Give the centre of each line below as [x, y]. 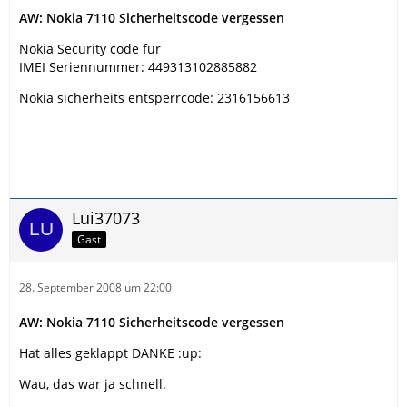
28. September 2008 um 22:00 [95, 288]
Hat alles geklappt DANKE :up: [110, 353]
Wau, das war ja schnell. [93, 384]
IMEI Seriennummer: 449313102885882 [138, 67]
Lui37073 [106, 218]
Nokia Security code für [90, 49]
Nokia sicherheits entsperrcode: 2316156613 [154, 98]
